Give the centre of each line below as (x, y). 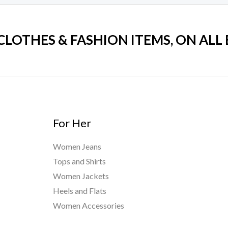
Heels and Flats (79, 191)
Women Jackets (81, 176)
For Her (72, 123)
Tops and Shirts (79, 161)
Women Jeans (77, 147)
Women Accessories (88, 206)
